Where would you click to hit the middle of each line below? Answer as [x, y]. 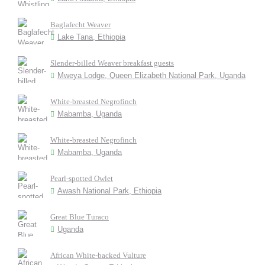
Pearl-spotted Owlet [82, 178]
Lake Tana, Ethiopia [91, 37]
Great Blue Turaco [80, 217]
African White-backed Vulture [98, 255]
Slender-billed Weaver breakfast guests [112, 63]
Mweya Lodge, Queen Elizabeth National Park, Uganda [151, 75]
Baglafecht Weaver [80, 25]
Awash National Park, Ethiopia [109, 191]
